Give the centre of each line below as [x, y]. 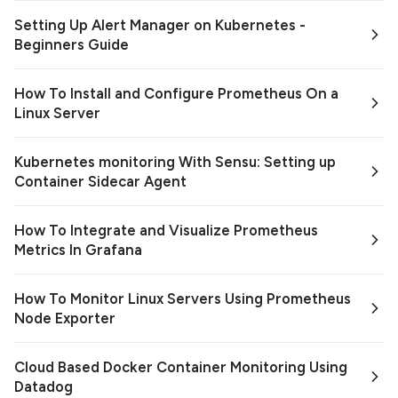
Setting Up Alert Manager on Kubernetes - [160, 25]
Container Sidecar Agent [100, 182]
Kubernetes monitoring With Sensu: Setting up [175, 162]
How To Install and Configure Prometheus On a [176, 94]
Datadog [44, 387]
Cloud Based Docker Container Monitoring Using [181, 367]
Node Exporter [65, 318]
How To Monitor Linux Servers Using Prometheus [183, 299]
